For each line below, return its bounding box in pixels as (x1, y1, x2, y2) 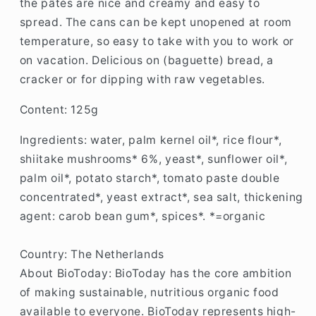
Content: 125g (19, 103, 99, 117)
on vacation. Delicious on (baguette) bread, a (19, 54, 274, 68)
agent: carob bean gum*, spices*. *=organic (19, 209, 266, 223)
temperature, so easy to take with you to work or (19, 35, 294, 49)
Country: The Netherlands (19, 247, 164, 261)
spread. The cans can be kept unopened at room (19, 16, 293, 30)
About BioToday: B (19, 266, 123, 280)
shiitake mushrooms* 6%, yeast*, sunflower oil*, (19, 152, 288, 166)
